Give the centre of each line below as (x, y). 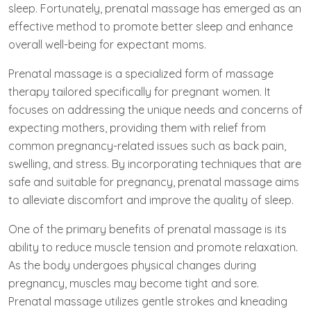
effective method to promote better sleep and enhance (151, 26)
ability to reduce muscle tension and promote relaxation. (153, 247)
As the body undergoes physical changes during (132, 265)
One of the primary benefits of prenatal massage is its (148, 229)
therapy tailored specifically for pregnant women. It (140, 91)
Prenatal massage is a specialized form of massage (141, 73)
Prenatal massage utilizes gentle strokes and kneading (148, 301)
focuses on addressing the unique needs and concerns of (155, 109)
